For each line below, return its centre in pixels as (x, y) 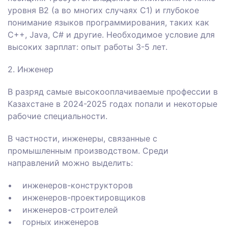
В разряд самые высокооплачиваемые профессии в (113, 92)
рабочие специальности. (58, 116)
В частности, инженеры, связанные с (82, 139)
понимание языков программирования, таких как (108, 23)
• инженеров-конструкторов (70, 186)
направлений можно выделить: (72, 163)
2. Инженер (31, 69)
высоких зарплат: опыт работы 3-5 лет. (88, 47)
